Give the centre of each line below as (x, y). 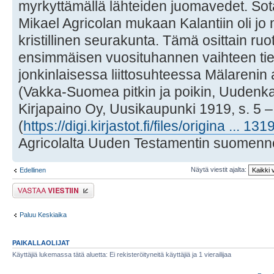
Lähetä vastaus (35, 187)
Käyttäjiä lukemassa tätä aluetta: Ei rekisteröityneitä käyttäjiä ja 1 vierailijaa (122, 255)
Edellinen (33, 170)
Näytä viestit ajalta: (219, 170)
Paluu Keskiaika (43, 214)
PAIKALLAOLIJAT (41, 243)
